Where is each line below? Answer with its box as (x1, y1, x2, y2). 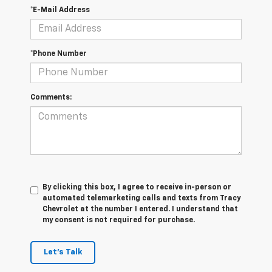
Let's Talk (44, 248, 82, 257)
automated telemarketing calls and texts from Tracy (42, 195, 240, 203)
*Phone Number (30, 50, 87, 58)
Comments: (30, 94, 72, 102)
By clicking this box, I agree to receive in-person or (42, 184, 231, 192)
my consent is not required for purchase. (42, 217, 195, 225)
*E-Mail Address (30, 7, 90, 15)
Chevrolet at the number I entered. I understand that (42, 206, 238, 214)
